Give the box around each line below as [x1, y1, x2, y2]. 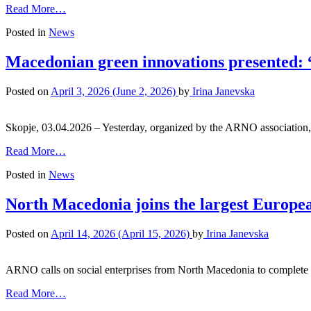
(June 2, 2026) [110, 85, 178, 98]
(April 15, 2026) [115, 228, 192, 240]
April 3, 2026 [51, 85, 110, 98]
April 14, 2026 [51, 228, 115, 240]
